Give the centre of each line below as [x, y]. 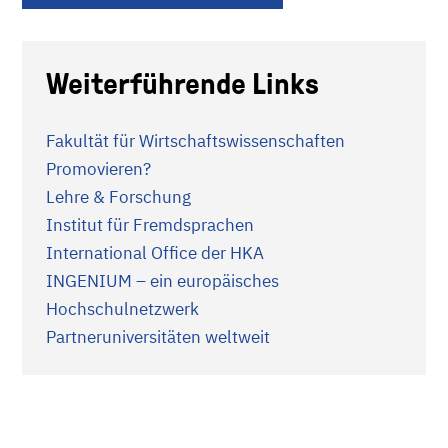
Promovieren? [98, 169]
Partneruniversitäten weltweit [158, 337]
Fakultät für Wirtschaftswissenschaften [195, 141]
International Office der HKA [155, 253]
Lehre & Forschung [118, 197]
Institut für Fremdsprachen [150, 225]
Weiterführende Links [182, 83]
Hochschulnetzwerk [122, 309]
